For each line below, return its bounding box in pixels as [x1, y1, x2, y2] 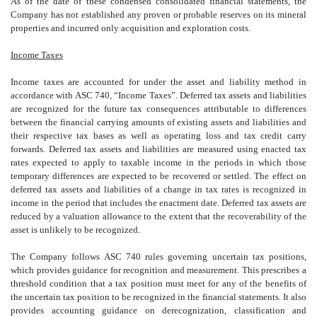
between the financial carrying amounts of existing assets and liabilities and [11, 116, 306, 127]
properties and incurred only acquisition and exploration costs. [11, 22, 250, 33]
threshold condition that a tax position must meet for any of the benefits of [11, 277, 306, 289]
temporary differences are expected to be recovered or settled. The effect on [11, 170, 306, 181]
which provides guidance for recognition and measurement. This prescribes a [11, 264, 306, 275]
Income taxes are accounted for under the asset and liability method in [11, 76, 306, 87]
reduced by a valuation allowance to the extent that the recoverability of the [11, 210, 306, 221]
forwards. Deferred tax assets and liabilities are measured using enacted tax [11, 143, 306, 154]
